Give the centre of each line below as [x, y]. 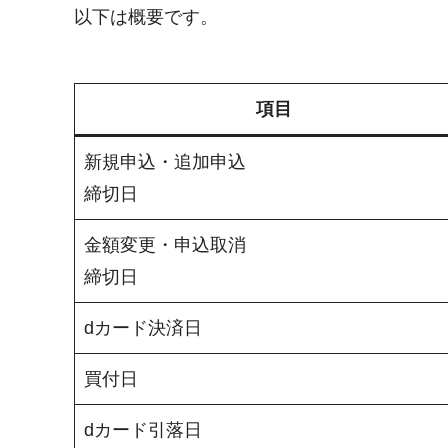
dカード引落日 [143, 430]
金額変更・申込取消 [165, 245]
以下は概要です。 [146, 16]
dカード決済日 [143, 328]
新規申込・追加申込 [165, 162]
